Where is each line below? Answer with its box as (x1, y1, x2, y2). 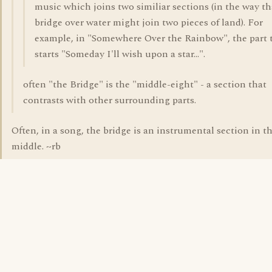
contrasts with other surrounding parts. (23, 93, 196, 107)
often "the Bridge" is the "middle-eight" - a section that (23, 77, 267, 92)
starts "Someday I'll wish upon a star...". (35, 47, 205, 61)
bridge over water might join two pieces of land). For (35, 15, 263, 30)
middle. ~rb (12, 139, 61, 154)
